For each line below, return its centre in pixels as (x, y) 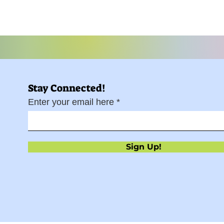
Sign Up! (144, 147)
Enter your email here (71, 102)
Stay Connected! (67, 88)
